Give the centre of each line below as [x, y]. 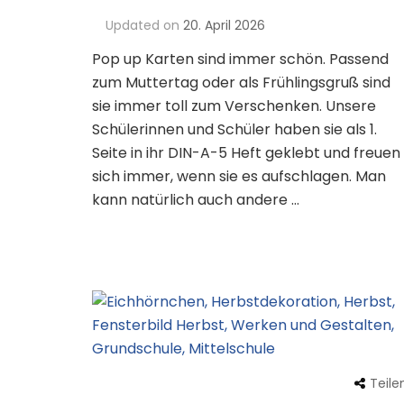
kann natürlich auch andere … [196, 200]
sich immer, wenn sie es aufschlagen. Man [239, 177]
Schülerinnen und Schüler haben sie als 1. [234, 130]
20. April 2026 [224, 26]
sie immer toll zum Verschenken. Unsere [234, 106]
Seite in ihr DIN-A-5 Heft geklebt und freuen [246, 153]
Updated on [144, 26]
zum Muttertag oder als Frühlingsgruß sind [241, 83]
